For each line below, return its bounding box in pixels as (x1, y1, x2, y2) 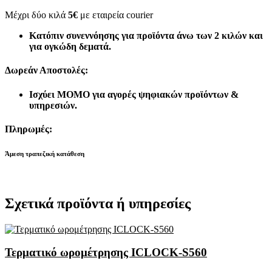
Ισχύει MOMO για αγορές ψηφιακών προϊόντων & (29, 89, 239, 100)
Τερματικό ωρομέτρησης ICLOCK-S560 (5, 246, 207, 259)
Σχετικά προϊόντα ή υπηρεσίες (5, 195, 191, 211)
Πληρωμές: (5, 123, 52, 134)
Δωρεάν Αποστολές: (5, 65, 88, 76)
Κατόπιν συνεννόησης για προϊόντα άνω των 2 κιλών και (29, 30, 263, 41)
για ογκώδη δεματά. (29, 41, 111, 52)
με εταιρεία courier (78, 9, 153, 20)
